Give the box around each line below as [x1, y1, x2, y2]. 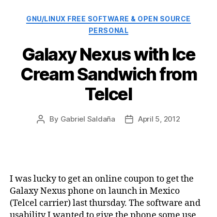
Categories [108, 12, 151, 22]
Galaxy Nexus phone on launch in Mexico [10, 186, 180, 197]
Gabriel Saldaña [60, 114, 115, 124]
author [40, 125, 63, 135]
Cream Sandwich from [20, 63, 197, 85]
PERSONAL [88, 26, 129, 34]
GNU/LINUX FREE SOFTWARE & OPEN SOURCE [26, 15, 191, 23]
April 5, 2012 [138, 114, 180, 124]
